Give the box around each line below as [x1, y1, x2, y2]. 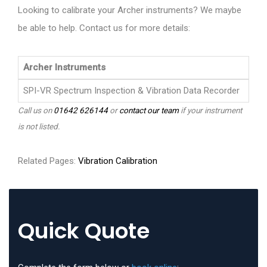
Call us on [18, 105, 54, 116]
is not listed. [18, 122, 60, 132]
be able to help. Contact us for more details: [18, 23, 190, 34]
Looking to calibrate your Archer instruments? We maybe [18, 5, 241, 16]
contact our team [119, 105, 179, 116]
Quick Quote [18, 216, 150, 247]
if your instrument [179, 105, 242, 116]
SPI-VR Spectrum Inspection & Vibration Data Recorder [23, 85, 240, 97]
